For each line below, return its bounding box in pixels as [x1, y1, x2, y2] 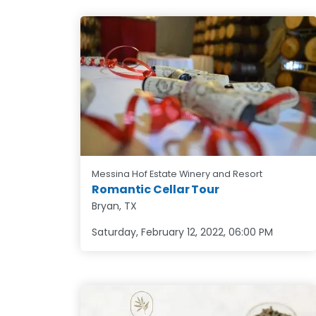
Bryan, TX [92, 198, 137, 213]
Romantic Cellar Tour [92, 181, 219, 197]
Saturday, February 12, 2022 [92, 224, 224, 239]
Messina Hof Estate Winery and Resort [92, 167, 262, 180]
